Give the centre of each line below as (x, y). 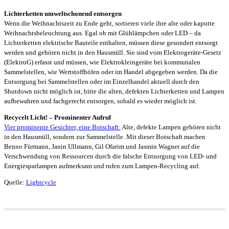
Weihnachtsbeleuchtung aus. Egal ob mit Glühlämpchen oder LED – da (102, 33)
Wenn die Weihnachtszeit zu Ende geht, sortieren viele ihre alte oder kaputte (109, 23)
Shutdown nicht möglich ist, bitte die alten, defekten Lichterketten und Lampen (114, 91)
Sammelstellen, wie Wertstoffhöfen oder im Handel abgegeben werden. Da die (111, 72)
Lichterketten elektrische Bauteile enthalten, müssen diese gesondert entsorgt (111, 42)
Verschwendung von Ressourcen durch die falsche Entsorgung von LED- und (110, 156)
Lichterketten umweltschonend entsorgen (63, 13)
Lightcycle (41, 182)
